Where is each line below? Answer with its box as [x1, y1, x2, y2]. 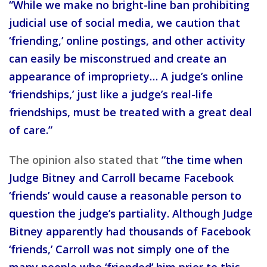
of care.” [9, 122, 52, 137]
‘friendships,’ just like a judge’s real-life [9, 86, 213, 101]
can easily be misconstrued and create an [9, 51, 226, 66]
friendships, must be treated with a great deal [9, 104, 252, 119]
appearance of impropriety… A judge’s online [9, 69, 243, 83]
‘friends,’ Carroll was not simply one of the [9, 241, 229, 256]
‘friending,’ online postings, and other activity [9, 33, 246, 48]
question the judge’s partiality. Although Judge [9, 206, 253, 221]
